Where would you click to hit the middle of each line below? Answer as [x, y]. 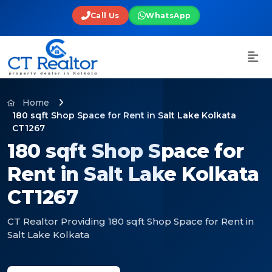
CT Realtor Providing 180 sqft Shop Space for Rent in [131, 221]
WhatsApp [168, 15]
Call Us [105, 15]
